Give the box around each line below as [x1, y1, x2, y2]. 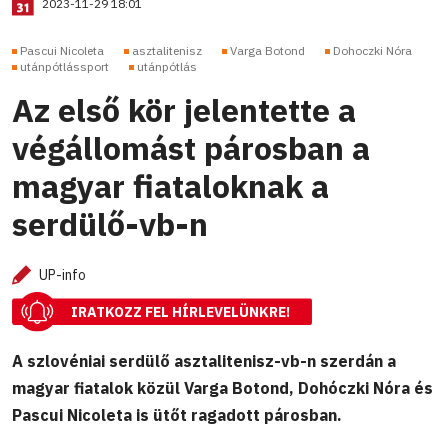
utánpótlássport [20, 59, 109, 75]
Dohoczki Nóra [333, 43, 412, 59]
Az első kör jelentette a [12, 89, 356, 132]
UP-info [39, 266, 86, 285]
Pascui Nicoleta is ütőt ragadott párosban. [12, 404, 342, 425]
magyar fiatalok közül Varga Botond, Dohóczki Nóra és [12, 377, 433, 398]
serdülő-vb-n [12, 203, 208, 246]
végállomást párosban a [12, 127, 370, 170]
